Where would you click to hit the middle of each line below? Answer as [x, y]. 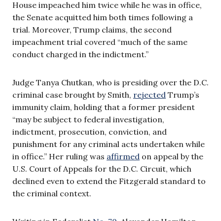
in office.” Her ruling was [59, 156]
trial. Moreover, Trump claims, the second [92, 29]
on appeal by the [171, 156]
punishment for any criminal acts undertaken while [109, 144]
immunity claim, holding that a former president [104, 107]
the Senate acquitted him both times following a [103, 17]
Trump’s [183, 94]
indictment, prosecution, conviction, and [90, 131]
